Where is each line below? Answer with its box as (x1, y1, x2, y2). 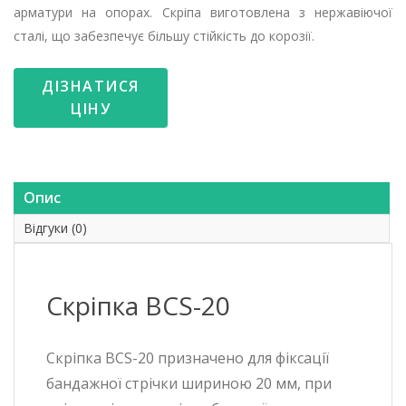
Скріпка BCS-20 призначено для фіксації (46, 348, 329, 368)
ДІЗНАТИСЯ (42, 76, 140, 96)
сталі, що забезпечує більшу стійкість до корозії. (14, 27, 314, 44)
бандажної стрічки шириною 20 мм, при (46, 373, 332, 393)
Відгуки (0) (24, 219, 87, 237)
